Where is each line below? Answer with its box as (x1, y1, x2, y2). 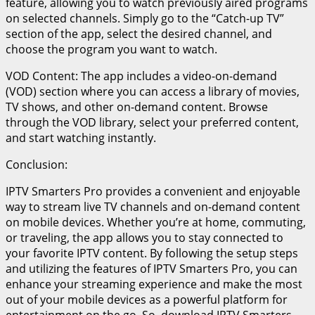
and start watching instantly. (6, 129, 156, 146)
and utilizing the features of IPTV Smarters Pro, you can (6, 260, 297, 276)
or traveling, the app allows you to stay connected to (6, 229, 283, 245)
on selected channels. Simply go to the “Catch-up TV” (6, 10, 284, 26)
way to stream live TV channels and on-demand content (6, 198, 300, 214)
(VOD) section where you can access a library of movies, (6, 83, 300, 99)
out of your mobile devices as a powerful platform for (6, 291, 288, 307)
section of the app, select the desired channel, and (6, 25, 272, 41)
